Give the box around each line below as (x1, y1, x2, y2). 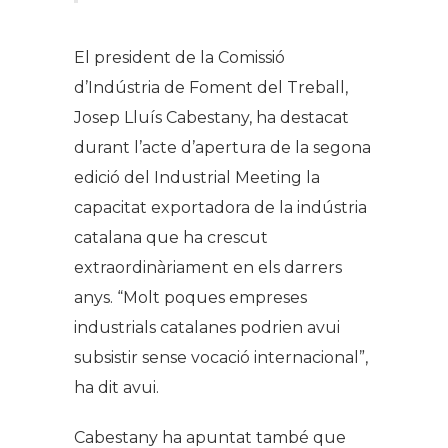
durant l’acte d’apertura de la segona (74, 137, 371, 157)
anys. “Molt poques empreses (74, 287, 307, 307)
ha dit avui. (74, 377, 159, 397)
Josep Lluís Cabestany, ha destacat (74, 107, 349, 127)
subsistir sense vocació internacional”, (74, 347, 368, 367)
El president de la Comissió (74, 47, 285, 67)
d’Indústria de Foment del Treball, (74, 77, 348, 97)
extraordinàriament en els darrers (74, 257, 342, 277)
